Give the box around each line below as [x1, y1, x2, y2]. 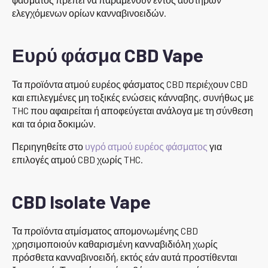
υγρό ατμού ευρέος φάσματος [85, 140, 208, 152]
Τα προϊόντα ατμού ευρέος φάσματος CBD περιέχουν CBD [12, 78, 248, 90]
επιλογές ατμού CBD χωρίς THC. [12, 153, 143, 165]
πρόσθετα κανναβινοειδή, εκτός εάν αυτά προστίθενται [12, 251, 237, 263]
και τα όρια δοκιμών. [12, 117, 96, 129]
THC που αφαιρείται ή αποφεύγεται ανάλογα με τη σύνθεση [12, 104, 253, 116]
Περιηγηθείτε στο [12, 140, 85, 152]
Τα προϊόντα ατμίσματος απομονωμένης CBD [12, 224, 198, 236]
